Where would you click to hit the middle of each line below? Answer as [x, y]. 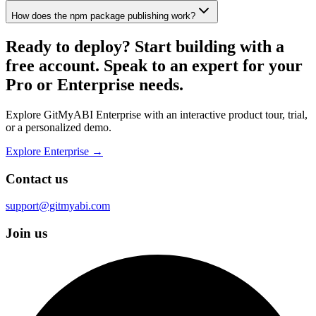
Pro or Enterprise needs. [95, 84]
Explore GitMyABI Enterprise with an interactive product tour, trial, [157, 114]
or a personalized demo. [59, 127]
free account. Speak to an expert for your [154, 65]
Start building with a [209, 46]
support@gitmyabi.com [58, 206]
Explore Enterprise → [54, 151]
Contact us [37, 178]
